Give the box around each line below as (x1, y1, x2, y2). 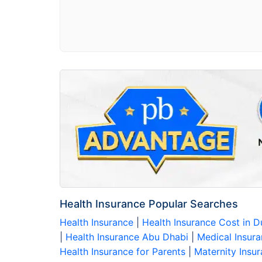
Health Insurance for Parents (60, 245, 185, 257)
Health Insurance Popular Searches (60, 197, 238, 210)
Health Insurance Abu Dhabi (65, 230, 188, 243)
